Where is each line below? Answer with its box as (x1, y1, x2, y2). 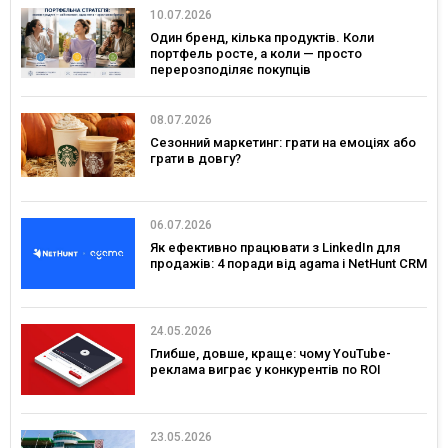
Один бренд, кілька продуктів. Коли (150, 29, 374, 45)
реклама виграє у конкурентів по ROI (150, 361, 381, 377)
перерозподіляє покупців (150, 61, 311, 77)
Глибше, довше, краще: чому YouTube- (150, 345, 391, 361)
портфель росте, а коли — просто (150, 45, 362, 61)
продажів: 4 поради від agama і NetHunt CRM (150, 256, 427, 272)
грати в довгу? (150, 151, 241, 167)
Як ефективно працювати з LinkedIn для (150, 240, 400, 256)
